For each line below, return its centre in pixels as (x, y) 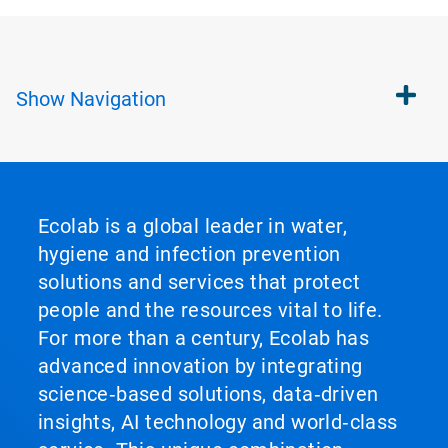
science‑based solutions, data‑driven (208, 394)
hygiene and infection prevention (189, 254)
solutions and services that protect (199, 282)
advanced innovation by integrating (200, 366)
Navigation (118, 99)
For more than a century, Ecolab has (203, 338)
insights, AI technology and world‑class (218, 422)
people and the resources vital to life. (210, 310)
